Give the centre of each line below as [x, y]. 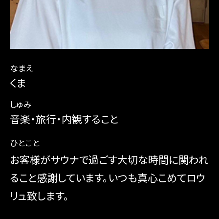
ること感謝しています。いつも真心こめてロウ [108, 178]
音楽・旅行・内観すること [64, 119]
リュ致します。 [39, 196]
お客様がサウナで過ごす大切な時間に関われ [109, 160]
